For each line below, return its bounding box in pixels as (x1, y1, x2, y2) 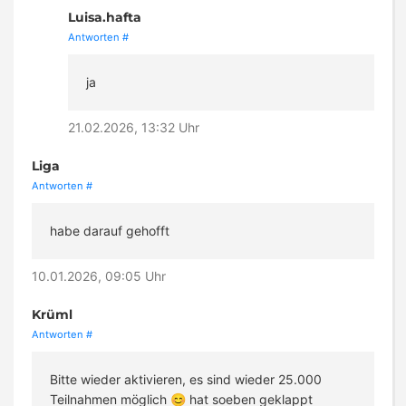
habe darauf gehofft (50, 223, 169, 239)
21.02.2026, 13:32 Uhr (68, 120, 199, 136)
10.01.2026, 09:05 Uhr (32, 268, 166, 285)
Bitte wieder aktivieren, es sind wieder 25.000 (50, 372, 322, 388)
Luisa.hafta (68, 9, 141, 26)
